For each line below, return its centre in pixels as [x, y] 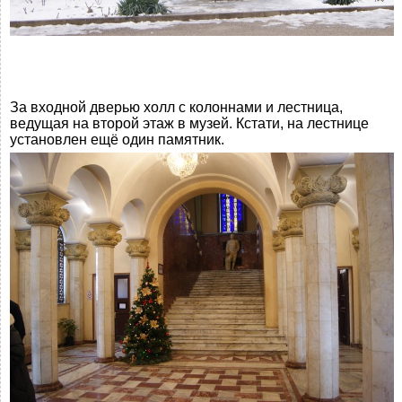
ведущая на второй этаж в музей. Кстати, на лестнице [189, 124]
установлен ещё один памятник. [117, 140]
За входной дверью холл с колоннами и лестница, [176, 108]
